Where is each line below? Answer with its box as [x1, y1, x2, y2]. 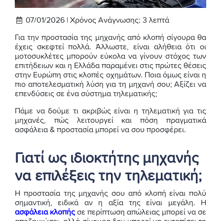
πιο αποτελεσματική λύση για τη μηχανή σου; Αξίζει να [15, 80, 206, 89]
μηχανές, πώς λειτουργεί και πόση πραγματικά [15, 116, 206, 125]
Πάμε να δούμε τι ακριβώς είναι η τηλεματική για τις [15, 107, 206, 115]
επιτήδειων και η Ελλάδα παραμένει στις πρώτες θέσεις [15, 62, 206, 70]
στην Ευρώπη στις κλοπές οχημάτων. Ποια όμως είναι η [15, 71, 206, 79]
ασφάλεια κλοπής [15, 208, 75, 217]
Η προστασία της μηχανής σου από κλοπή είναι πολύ [15, 189, 206, 198]
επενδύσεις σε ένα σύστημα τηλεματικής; [15, 90, 157, 98]
